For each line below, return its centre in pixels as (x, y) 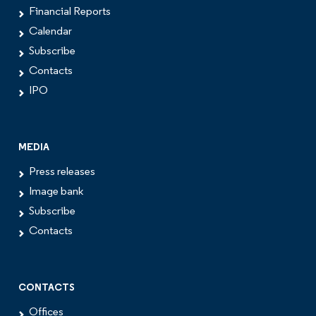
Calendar (50, 31)
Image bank (56, 192)
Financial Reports (70, 12)
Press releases (62, 172)
